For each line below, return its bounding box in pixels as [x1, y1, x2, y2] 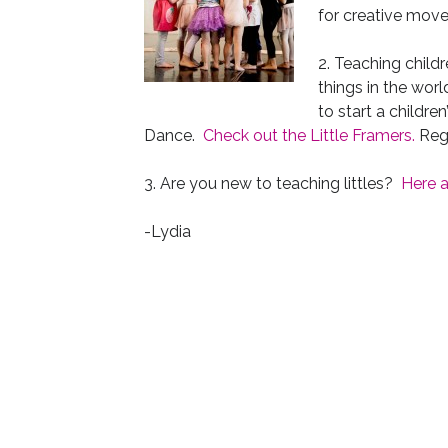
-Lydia [143, 222, 191, 241]
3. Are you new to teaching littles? [143, 174, 401, 193]
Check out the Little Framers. [202, 126, 415, 145]
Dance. [143, 126, 203, 145]
